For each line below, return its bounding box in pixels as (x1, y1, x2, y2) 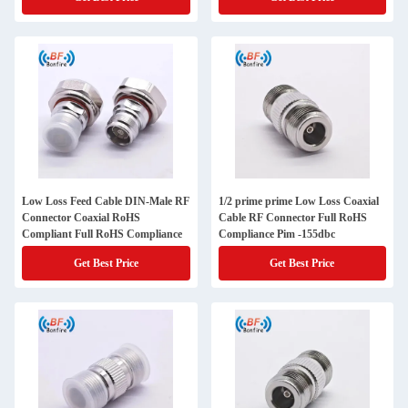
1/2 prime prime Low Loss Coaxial (218, 195, 379, 208)
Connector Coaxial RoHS (22, 211, 140, 224)
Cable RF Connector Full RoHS (218, 211, 367, 224)
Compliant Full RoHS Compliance (22, 228, 182, 240)
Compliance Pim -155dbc (218, 228, 335, 240)
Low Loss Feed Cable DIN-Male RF (22, 195, 189, 208)
